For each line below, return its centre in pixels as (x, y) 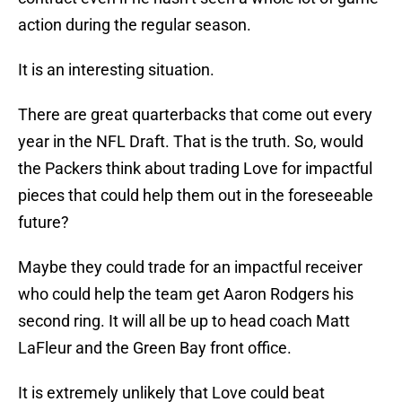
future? (44, 223)
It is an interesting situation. (116, 70)
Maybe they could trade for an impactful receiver (190, 267)
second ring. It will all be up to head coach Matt (184, 321)
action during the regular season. (135, 25)
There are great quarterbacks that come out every (195, 115)
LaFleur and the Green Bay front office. (155, 348)
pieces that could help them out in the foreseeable (196, 196)
